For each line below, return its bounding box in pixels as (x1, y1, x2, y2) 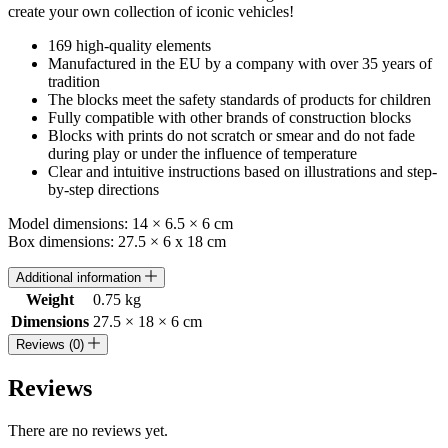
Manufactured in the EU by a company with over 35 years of (48, 54, 432, 72)
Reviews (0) (16, 336, 88, 352)
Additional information (16, 269, 145, 285)
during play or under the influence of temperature (48, 144, 357, 162)
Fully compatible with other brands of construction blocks (48, 108, 411, 126)
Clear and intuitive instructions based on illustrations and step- (48, 162, 437, 180)
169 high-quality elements (48, 36, 211, 54)
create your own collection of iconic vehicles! (8, 2, 294, 20)
